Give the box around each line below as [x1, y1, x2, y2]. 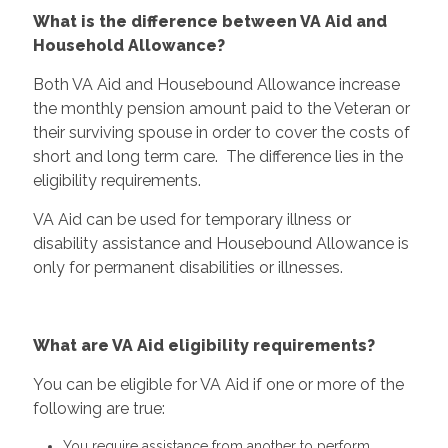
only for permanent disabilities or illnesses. [32, 257, 343, 277]
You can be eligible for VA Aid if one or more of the [32, 374, 404, 394]
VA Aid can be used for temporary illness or [32, 209, 351, 229]
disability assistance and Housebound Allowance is [32, 233, 409, 253]
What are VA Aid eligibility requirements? [32, 335, 375, 355]
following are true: [32, 398, 165, 418]
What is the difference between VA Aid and [32, 11, 387, 31]
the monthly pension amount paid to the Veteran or [32, 98, 410, 118]
